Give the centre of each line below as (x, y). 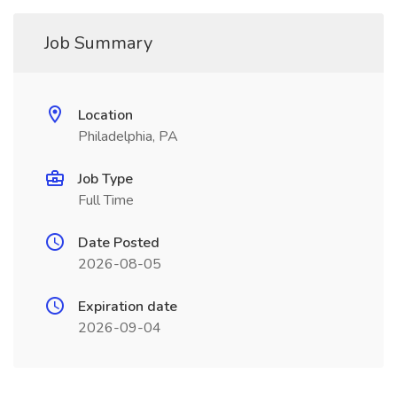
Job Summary (98, 43)
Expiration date (128, 307)
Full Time (106, 200)
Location (105, 115)
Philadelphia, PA (128, 136)
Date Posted (119, 243)
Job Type (105, 179)
